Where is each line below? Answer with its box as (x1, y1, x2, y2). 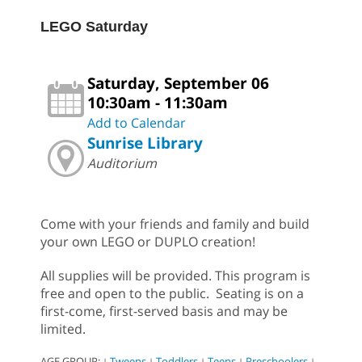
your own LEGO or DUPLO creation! (40, 233, 255, 251)
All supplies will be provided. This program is (40, 267, 310, 285)
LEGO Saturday (40, 19, 148, 36)
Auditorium (87, 154, 157, 173)
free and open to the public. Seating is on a (40, 284, 304, 303)
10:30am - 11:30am (87, 92, 228, 113)
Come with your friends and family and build (40, 215, 309, 234)
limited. (40, 320, 89, 339)
